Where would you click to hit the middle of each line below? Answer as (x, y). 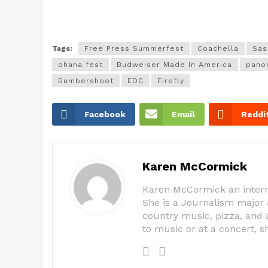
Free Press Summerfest (134, 49)
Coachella (218, 49)
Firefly (171, 81)
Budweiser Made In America (174, 65)
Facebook (105, 115)
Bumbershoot (86, 81)
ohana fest (80, 65)
